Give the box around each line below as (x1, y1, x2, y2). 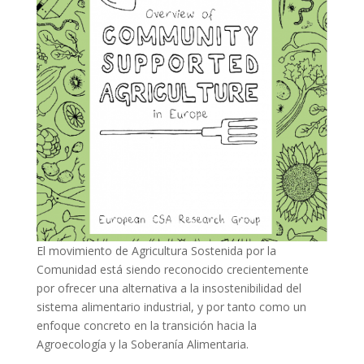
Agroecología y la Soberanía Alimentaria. (36, 336, 249, 352)
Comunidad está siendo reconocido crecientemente (36, 261, 309, 277)
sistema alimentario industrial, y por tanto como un (36, 298, 306, 314)
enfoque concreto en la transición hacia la (36, 317, 257, 333)
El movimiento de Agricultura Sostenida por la (36, 242, 276, 258)
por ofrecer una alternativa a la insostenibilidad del (36, 279, 301, 296)
